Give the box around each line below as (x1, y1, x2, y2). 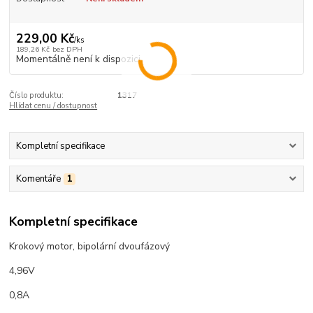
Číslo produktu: (9, 89, 64, 101)
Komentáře (15, 173, 61, 186)
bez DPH (52, 43, 82, 54)
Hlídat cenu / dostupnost (9, 100, 98, 111)
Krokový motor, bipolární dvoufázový (9, 239, 170, 253)
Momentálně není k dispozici (15, 52, 140, 66)
